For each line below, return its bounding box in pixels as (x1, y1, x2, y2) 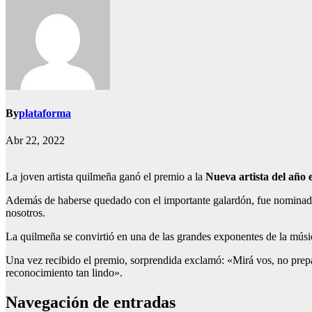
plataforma (19, 107, 71, 120)
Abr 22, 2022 (6, 134, 65, 147)
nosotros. (6, 207, 45, 219)
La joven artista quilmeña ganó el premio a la (6, 171, 205, 183)
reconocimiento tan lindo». (6, 267, 123, 279)
